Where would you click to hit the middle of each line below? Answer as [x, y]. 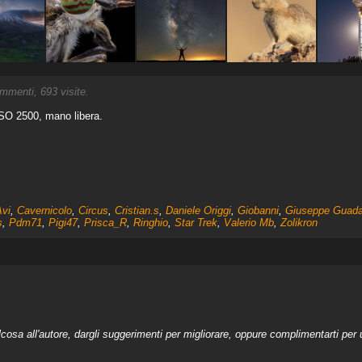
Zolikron [299, 223]
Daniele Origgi [198, 210]
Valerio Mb [248, 223]
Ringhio [150, 223]
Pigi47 [63, 223]
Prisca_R [105, 223]
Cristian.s [137, 210]
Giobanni [258, 210]
